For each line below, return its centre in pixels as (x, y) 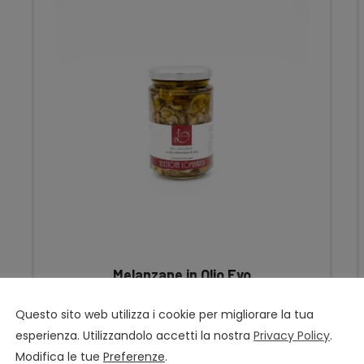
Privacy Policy (292, 335)
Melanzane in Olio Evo (182, 274)
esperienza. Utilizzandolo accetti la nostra (134, 335)
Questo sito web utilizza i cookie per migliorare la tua (165, 314)
